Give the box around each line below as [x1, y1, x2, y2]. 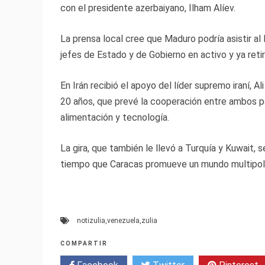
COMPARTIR [60, 240, 108, 247]
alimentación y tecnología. [60, 112, 169, 124]
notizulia [77, 216, 105, 225]
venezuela [107, 216, 140, 225]
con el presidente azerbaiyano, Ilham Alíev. [60, 2, 235, 14]
